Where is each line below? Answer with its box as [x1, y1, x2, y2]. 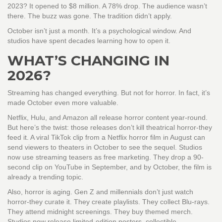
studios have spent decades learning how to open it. [7, 37, 170, 45]
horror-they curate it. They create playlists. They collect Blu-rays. [7, 198, 210, 206]
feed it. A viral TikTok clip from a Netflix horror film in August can [7, 133, 205, 142]
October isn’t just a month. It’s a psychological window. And [7, 27, 191, 35]
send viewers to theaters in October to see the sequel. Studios [7, 143, 202, 152]
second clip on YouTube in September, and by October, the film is [7, 163, 212, 171]
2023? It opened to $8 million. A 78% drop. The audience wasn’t [7, 2, 207, 10]
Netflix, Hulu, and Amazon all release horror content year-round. [7, 113, 208, 122]
